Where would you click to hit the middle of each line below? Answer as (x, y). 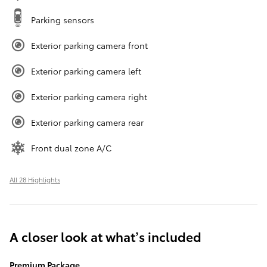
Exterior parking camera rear (87, 122)
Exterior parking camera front (89, 46)
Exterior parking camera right (89, 97)
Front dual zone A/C (71, 148)
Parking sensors (63, 20)
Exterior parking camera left (86, 71)
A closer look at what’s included (105, 237)
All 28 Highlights (35, 180)
